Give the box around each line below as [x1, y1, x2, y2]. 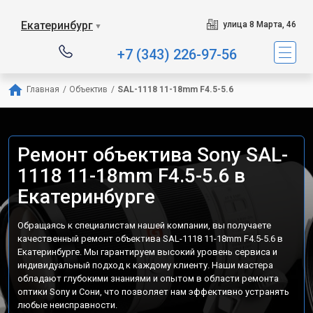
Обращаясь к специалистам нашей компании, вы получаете [17, 220, 271, 231]
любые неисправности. [17, 300, 117, 310]
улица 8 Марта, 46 [222, 20, 296, 29]
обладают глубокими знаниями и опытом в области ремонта [17, 273, 279, 284]
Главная [27, 85, 59, 94]
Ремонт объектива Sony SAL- [17, 143, 288, 166]
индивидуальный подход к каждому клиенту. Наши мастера [17, 260, 273, 270]
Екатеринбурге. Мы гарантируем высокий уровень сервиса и [17, 247, 277, 257]
